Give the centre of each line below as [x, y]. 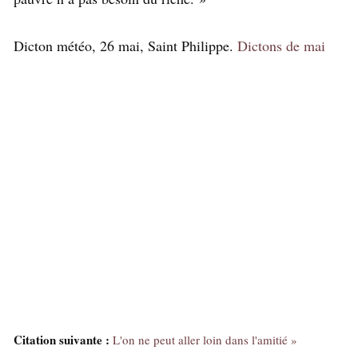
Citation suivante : [62, 339]
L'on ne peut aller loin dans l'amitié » [205, 339]
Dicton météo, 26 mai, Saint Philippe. [125, 45]
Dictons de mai [281, 45]
